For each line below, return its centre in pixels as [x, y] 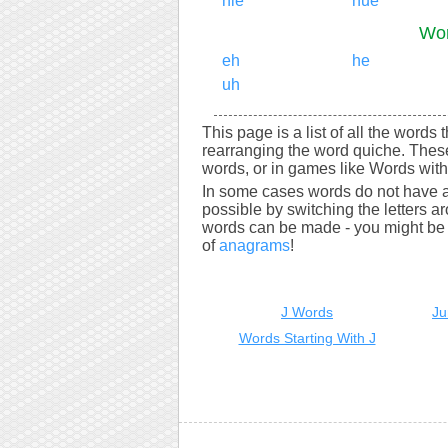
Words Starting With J [307, 338]
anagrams [254, 245]
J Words [307, 312]
